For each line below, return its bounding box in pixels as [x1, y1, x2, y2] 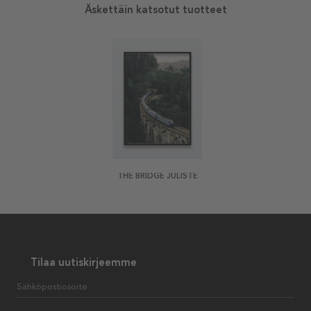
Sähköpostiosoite [17, 280, 87, 292]
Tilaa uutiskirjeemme [31, 255, 137, 269]
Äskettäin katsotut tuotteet [84, 3, 227, 17]
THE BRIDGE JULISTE [117, 171, 198, 180]
